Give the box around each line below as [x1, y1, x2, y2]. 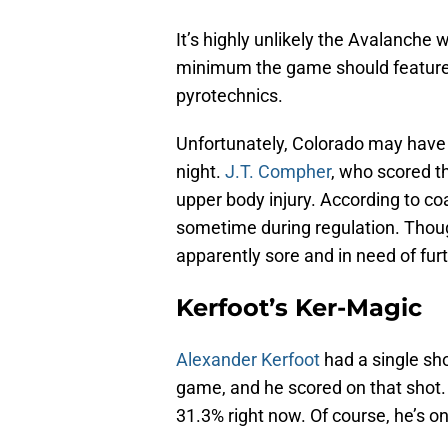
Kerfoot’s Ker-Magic [176, 293, 422, 323]
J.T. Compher [225, 161, 331, 183]
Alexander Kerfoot [176, 349, 320, 371]
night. [176, 161, 225, 183]
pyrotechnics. [176, 85, 283, 107]
